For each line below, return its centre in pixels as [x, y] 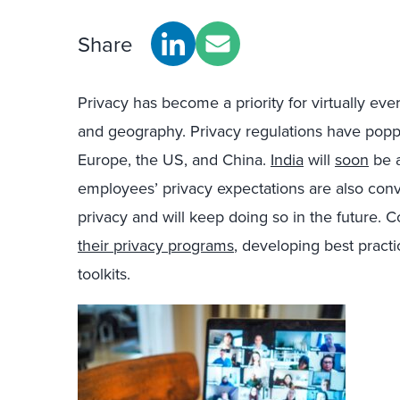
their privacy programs [156, 245]
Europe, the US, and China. [174, 159]
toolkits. [104, 274]
